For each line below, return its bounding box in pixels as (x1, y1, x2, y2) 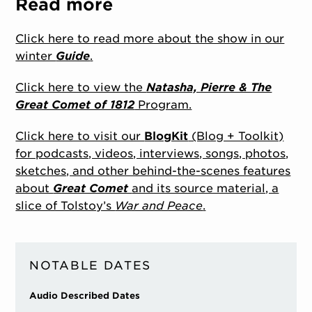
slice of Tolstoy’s (15, 199, 116, 213)
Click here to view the (15, 81, 147, 95)
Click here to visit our (15, 130, 145, 143)
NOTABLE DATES (29, 258, 152, 273)
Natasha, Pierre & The (146, 81, 272, 95)
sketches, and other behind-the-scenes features (15, 164, 291, 178)
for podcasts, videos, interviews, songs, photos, (15, 147, 289, 161)
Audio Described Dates (29, 290, 141, 302)
